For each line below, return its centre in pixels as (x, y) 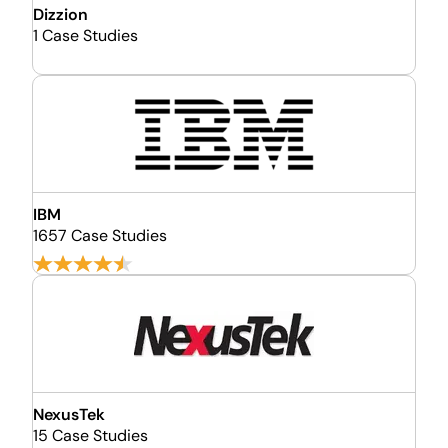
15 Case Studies (90, 435)
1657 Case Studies (100, 235)
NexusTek (69, 414)
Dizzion (60, 14)
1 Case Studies (85, 35)
